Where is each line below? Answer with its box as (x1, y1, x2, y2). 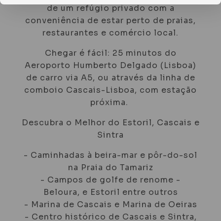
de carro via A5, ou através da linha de (26, 73, 195, 83)
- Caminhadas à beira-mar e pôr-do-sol (24, 150, 197, 161)
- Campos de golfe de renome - (40, 175, 181, 185)
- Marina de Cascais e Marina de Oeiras (24, 199, 197, 210)
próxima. (90, 97, 131, 108)
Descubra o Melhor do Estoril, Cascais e (21, 117, 200, 128)
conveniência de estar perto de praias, (25, 15, 196, 26)
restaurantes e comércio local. (42, 28, 179, 38)
